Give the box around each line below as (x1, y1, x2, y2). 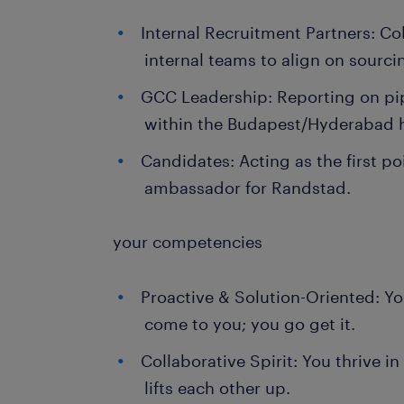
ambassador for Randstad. (144, 178, 352, 197)
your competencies (113, 232, 263, 252)
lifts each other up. (144, 378, 291, 398)
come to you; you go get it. (144, 314, 356, 334)
